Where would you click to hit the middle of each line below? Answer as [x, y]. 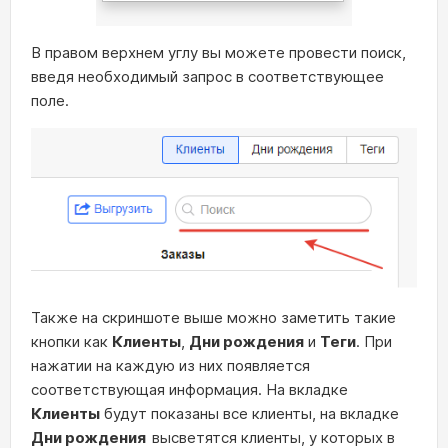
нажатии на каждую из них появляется [170, 365]
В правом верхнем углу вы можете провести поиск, [218, 53]
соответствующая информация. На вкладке [189, 389]
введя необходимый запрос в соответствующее [207, 77]
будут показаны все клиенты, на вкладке [249, 413]
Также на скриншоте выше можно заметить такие [213, 317]
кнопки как [71, 341]
